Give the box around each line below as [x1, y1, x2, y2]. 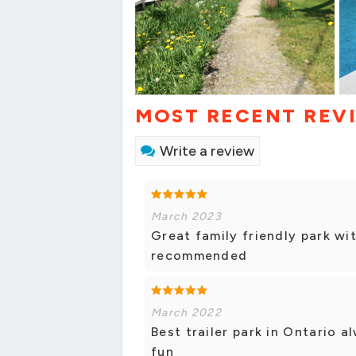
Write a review [160, 142, 254, 161]
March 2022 [151, 306, 222, 320]
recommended [151, 248, 248, 264]
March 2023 [151, 210, 222, 224]
